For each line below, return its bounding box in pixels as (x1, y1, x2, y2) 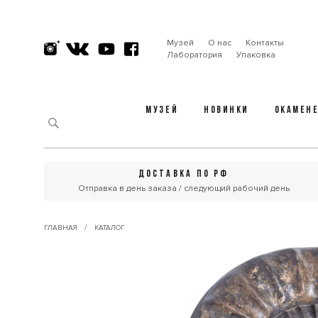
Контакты (245, 37, 284, 48)
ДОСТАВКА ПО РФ (138, 169, 229, 180)
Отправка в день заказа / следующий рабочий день (77, 183, 290, 194)
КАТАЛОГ (94, 224, 125, 232)
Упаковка (236, 49, 275, 60)
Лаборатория (166, 49, 222, 60)
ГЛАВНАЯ (44, 224, 77, 232)
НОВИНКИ (204, 105, 249, 116)
